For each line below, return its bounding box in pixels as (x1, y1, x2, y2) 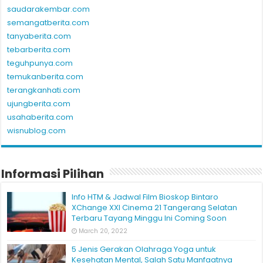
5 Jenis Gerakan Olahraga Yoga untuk (72, 244, 217, 255)
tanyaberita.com (7, 31, 72, 42)
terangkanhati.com (7, 85, 81, 96)
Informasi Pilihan (1, 166, 104, 183)
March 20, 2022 (79, 227, 128, 236)
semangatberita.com (7, 17, 90, 29)
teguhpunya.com (7, 58, 73, 69)
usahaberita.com (7, 112, 74, 123)
